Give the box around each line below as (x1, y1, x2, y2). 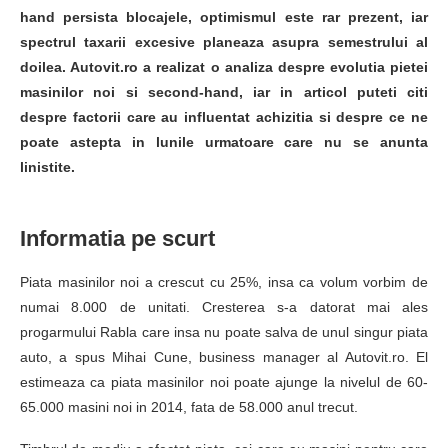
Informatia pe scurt (20, 225, 215, 251)
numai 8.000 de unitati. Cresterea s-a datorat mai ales (20, 298, 428, 315)
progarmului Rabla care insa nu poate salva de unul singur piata (20, 323, 428, 340)
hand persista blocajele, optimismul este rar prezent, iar (20, 8, 428, 25)
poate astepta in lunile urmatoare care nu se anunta (20, 133, 428, 150)
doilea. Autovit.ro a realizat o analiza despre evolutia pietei (20, 58, 428, 75)
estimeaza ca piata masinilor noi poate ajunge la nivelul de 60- (20, 373, 428, 390)
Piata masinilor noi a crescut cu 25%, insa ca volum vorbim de (20, 273, 428, 290)
